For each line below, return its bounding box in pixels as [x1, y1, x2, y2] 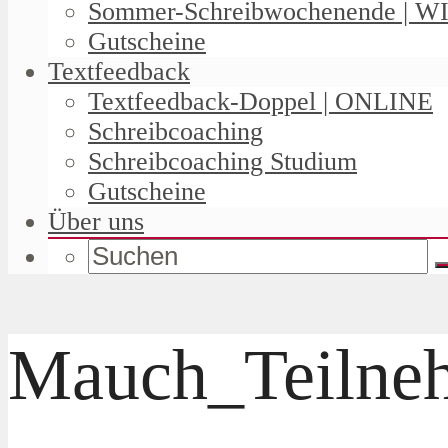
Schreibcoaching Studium [88, 146, 357, 176]
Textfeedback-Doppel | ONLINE [88, 86, 433, 116]
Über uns [48, 206, 144, 236]
